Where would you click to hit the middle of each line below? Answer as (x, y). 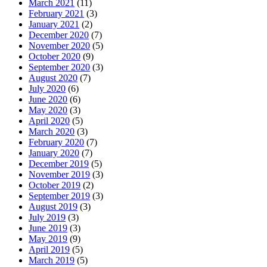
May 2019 (48, 239)
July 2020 (47, 89)
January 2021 (54, 24)
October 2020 (55, 57)
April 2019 (49, 250)
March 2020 (52, 132)
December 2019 (59, 164)
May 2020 (48, 110)
